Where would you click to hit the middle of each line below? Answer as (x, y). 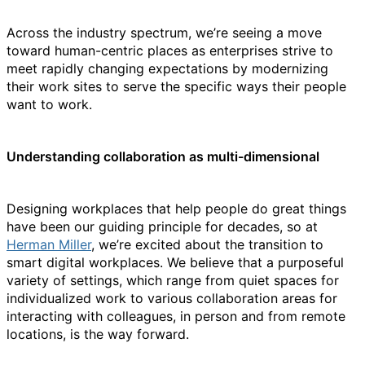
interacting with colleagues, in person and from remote (176, 316)
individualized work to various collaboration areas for (172, 298)
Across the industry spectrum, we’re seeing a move (164, 33)
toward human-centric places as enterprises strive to (170, 51)
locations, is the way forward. (100, 334)
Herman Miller (49, 244)
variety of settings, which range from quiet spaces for (173, 280)
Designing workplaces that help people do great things (176, 209)
